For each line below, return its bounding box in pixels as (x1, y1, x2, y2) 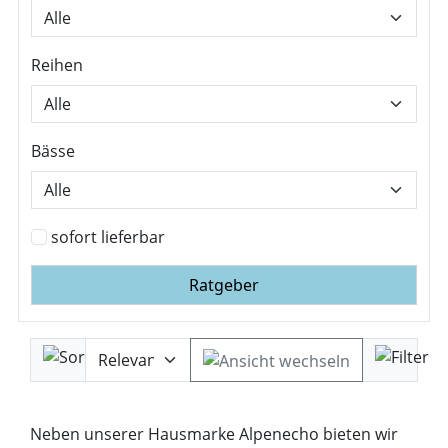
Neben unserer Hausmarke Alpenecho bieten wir (30, 423, 398, 445)
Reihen (31, 54, 83, 76)
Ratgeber (189, 274, 259, 296)
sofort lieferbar (51, 226, 165, 248)
